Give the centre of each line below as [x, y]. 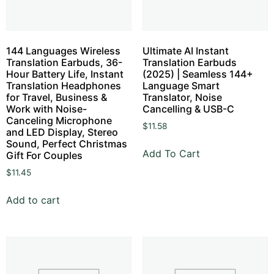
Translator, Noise [182, 97]
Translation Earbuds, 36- [64, 62]
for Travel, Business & [57, 97]
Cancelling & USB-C [188, 109]
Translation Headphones [64, 85]
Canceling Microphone [59, 120]
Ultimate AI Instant [185, 50]
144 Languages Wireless [63, 50]
